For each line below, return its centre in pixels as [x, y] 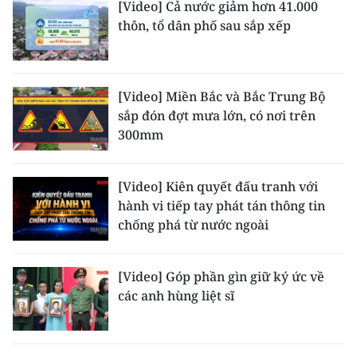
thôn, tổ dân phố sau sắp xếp [204, 25]
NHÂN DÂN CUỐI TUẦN [85, 201]
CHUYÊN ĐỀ [49, 34]
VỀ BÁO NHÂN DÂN [73, 124]
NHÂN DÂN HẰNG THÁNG [94, 239]
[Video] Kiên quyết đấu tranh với [218, 186]
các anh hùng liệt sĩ [176, 296]
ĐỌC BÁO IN [50, 316]
